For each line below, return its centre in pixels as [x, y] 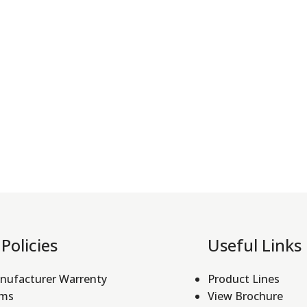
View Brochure [245, 296]
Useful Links [254, 245]
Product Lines [243, 279]
